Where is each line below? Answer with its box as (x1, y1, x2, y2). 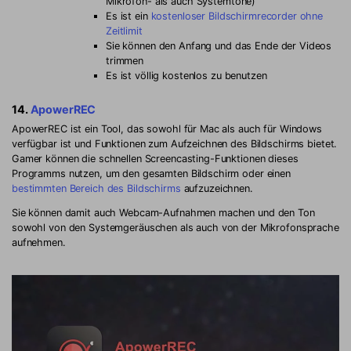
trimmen (106, 54, 144, 67)
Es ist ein (106, 9, 151, 22)
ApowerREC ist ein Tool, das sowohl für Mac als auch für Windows (12, 122, 322, 135)
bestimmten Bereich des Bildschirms (12, 182, 181, 194)
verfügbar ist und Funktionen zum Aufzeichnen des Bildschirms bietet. (12, 137, 338, 150)
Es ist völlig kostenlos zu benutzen (106, 69, 267, 81)
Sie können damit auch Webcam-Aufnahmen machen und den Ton (12, 207, 315, 219)
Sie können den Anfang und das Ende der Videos (106, 39, 332, 52)
